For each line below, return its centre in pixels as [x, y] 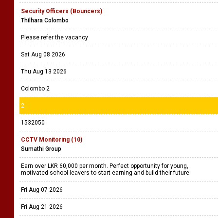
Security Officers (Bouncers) [62, 11]
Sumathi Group [41, 149]
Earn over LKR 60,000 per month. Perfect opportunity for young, [105, 166]
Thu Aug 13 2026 [44, 72]
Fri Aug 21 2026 [42, 207]
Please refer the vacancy [55, 37]
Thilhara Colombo [45, 20]
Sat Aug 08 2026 [43, 54]
